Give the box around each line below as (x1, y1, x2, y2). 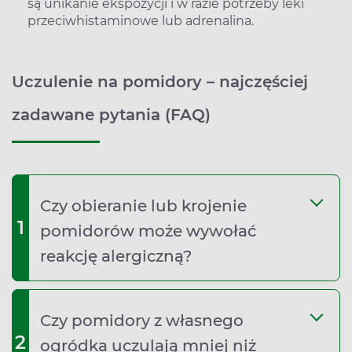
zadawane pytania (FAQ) (12, 104, 211, 124)
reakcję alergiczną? (40, 246, 192, 266)
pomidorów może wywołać (40, 221, 256, 240)
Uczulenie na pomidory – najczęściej (12, 71, 308, 91)
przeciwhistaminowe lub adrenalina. (27, 13, 254, 28)
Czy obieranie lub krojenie (40, 196, 247, 215)
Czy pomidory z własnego (40, 310, 244, 330)
